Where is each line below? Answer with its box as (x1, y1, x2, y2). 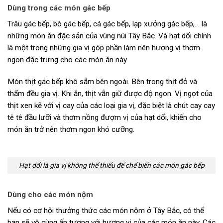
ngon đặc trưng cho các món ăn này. (7, 55, 128, 64)
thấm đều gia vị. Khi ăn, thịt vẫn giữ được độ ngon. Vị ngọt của (7, 89, 213, 98)
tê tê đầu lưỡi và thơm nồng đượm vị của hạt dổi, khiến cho (7, 112, 202, 122)
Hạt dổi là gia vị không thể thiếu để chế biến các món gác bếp (18, 161, 205, 170)
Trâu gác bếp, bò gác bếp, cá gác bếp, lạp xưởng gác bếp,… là (7, 19, 207, 28)
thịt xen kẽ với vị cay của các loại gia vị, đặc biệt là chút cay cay (7, 101, 215, 110)
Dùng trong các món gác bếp (7, 3, 111, 12)
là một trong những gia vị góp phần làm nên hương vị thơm (7, 43, 200, 52)
